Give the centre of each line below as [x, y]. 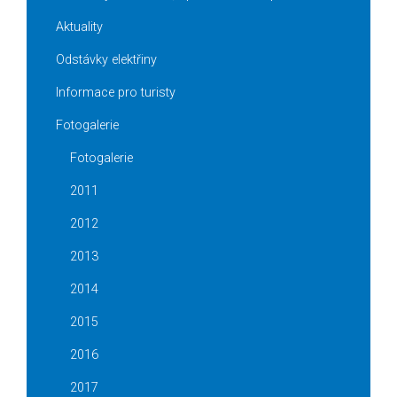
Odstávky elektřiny [106, 60]
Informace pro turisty [116, 93]
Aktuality [79, 27]
